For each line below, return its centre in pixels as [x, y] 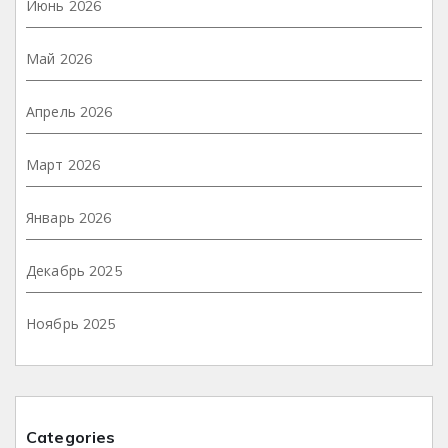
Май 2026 [59, 58]
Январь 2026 [69, 217]
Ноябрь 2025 [71, 323]
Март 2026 [63, 164]
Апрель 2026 [69, 111]
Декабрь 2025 [74, 270]
